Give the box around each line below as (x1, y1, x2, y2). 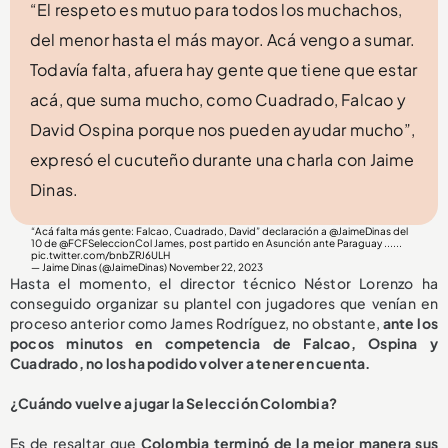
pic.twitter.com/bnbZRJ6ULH (31, 248, 171, 261)
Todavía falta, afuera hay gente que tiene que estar (30, 58, 418, 80)
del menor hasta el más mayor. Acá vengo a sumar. (30, 28, 416, 50)
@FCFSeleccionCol (59, 236, 153, 249)
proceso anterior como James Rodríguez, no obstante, (10, 313, 380, 332)
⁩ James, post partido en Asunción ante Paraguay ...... (152, 236, 403, 249)
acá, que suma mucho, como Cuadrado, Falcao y (30, 88, 406, 110)
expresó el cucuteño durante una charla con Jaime (30, 148, 415, 170)
